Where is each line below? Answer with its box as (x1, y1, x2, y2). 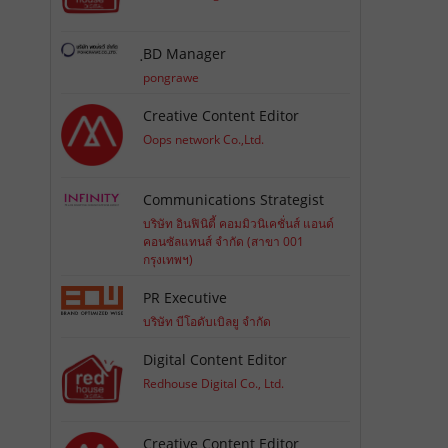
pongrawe (143, 68, 200, 86)
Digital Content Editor (143, 350, 288, 370)
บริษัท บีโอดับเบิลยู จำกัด (143, 313, 272, 331)
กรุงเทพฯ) (143, 251, 194, 269)
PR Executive (143, 288, 228, 308)
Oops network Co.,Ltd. (143, 130, 265, 148)
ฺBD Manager (143, 43, 227, 63)
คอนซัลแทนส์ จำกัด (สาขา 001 (143, 233, 305, 251)
